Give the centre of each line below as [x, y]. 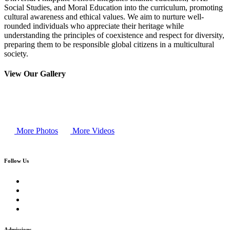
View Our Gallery [35, 73]
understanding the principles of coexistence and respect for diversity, [114, 35]
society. [16, 53]
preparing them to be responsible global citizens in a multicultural [109, 44]
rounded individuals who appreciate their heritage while [94, 26]
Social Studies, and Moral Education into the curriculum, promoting [113, 7]
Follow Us [16, 161]
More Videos [92, 131]
